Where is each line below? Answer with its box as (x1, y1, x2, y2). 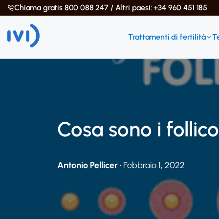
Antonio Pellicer (57, 160, 118, 171)
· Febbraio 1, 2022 (118, 160, 185, 171)
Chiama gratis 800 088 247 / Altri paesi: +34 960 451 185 (14, 3, 208, 12)
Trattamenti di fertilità (128, 32, 206, 42)
